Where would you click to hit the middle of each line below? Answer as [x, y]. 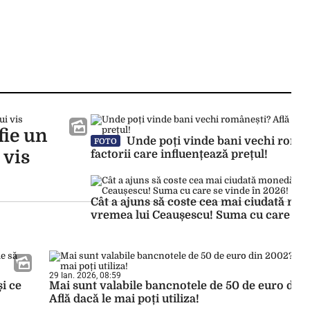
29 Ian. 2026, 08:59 [85, 275]
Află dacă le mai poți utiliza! [124, 299]
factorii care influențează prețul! [179, 154]
